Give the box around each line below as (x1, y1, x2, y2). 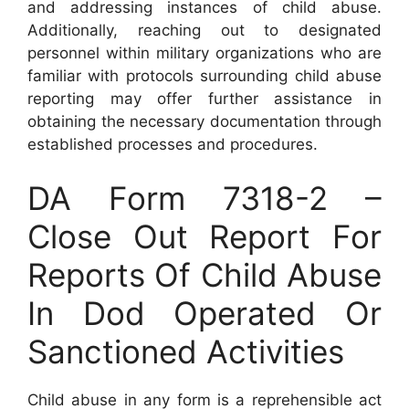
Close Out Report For (27, 217, 382, 256)
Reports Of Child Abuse (27, 256, 382, 294)
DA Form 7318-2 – (27, 179, 382, 217)
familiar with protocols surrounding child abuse (27, 66, 382, 85)
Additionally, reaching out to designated (27, 20, 382, 39)
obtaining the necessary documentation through (27, 111, 382, 131)
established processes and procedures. (27, 134, 318, 153)
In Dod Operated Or (27, 294, 382, 332)
